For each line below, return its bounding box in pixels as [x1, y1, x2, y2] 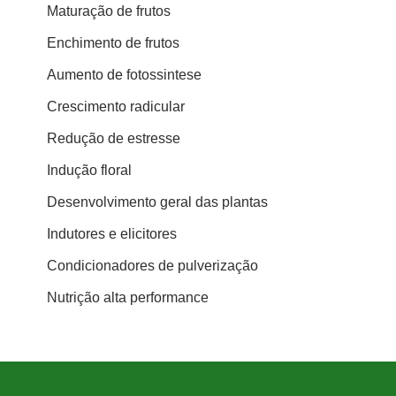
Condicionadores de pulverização [47, 258, 259, 274]
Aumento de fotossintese [47, 67, 202, 83]
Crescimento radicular [47, 99, 186, 115]
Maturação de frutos [47, 4, 171, 19]
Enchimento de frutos [47, 35, 180, 51]
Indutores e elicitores [47, 226, 178, 242]
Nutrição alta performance [47, 290, 209, 306]
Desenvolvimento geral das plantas [47, 194, 269, 210]
